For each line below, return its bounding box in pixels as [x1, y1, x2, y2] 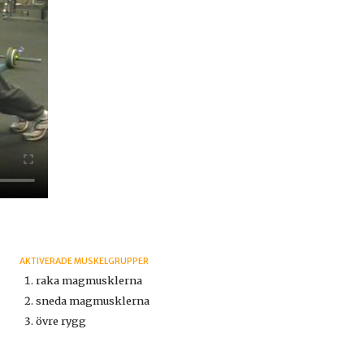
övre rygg [35, 314, 86, 328]
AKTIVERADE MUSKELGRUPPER [19, 256, 149, 267]
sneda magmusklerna [35, 294, 149, 308]
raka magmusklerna [35, 274, 142, 288]
